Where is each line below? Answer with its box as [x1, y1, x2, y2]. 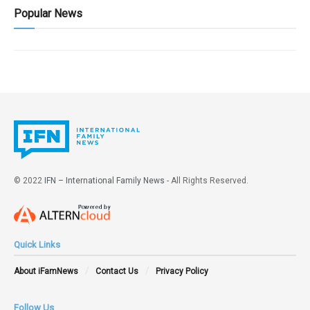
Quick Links [14, 239, 60, 250]
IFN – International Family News [44, 175, 165, 185]
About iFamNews [14, 266, 78, 276]
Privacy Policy [156, 266, 208, 276]
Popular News [14, 6, 82, 20]
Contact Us [95, 266, 138, 276]
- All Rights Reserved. [165, 175, 248, 185]
